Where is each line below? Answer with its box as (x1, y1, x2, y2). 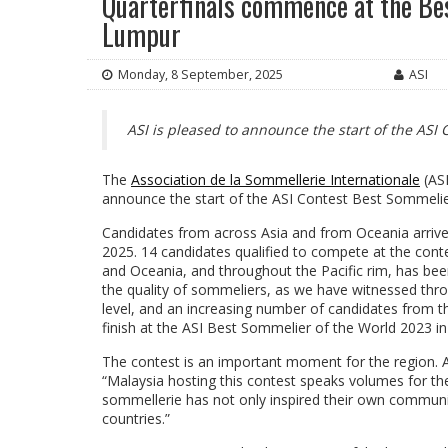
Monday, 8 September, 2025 (117, 66, 283, 84)
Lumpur (102, 14, 181, 56)
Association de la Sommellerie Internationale (131, 170, 420, 190)
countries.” (102, 409, 170, 429)
